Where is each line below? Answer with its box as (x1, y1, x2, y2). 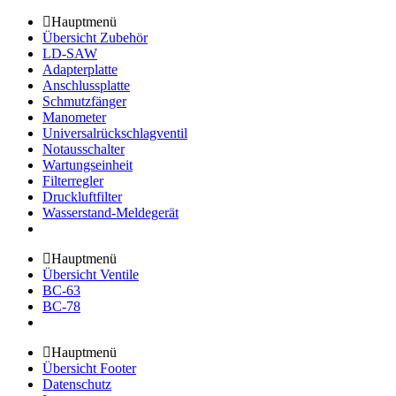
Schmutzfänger (42, 94, 126, 110)
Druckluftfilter (42, 189, 122, 205)
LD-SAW (42, 46, 97, 62)
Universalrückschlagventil (42, 126, 187, 141)
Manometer (42, 110, 106, 126)
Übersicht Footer (42, 361, 136, 377)
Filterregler (42, 173, 103, 189)
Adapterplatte (42, 62, 118, 78)
